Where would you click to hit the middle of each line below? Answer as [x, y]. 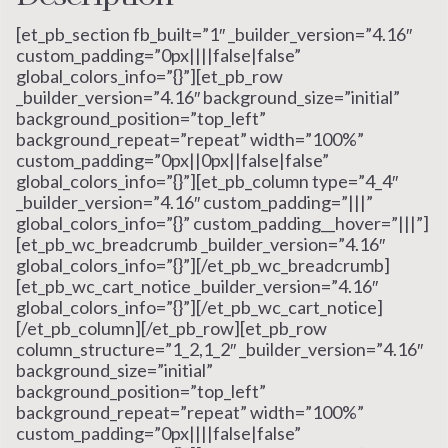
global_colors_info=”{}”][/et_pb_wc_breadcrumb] [203, 264]
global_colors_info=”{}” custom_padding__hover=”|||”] [222, 222]
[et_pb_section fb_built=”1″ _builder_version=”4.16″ [214, 33]
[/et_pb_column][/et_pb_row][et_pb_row [171, 327]
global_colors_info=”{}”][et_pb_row [149, 75]
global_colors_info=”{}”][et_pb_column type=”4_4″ [207, 180]
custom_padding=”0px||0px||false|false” [172, 159]
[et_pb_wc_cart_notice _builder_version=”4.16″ [197, 285]
